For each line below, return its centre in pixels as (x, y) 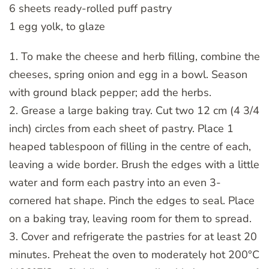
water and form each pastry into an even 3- (115, 182)
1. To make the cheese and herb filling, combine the (134, 56)
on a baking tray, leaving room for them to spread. (130, 218)
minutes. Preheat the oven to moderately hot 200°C (134, 254)
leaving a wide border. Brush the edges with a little (134, 164)
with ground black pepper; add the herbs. (110, 92)
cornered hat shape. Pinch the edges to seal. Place (132, 200)
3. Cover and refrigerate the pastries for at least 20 (133, 236)
